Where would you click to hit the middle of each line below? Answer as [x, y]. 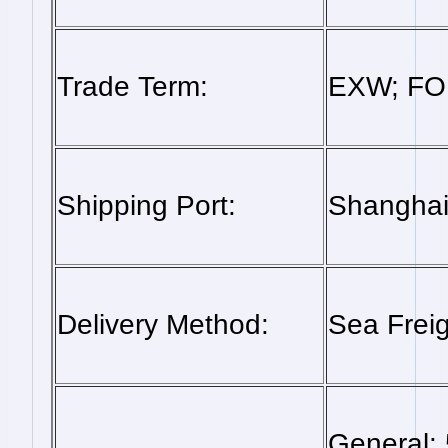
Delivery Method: [163, 325]
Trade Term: [132, 87]
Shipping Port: [146, 206]
